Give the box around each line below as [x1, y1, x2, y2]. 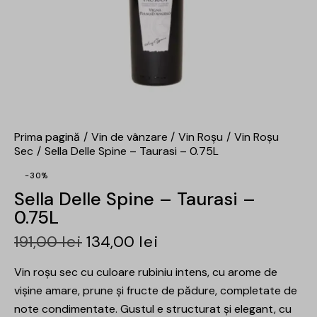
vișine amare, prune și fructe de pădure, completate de [14, 282, 297, 298]
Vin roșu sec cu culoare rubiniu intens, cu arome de [14, 264, 277, 279]
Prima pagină [14, 129, 80, 145]
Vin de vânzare [91, 129, 168, 145]
